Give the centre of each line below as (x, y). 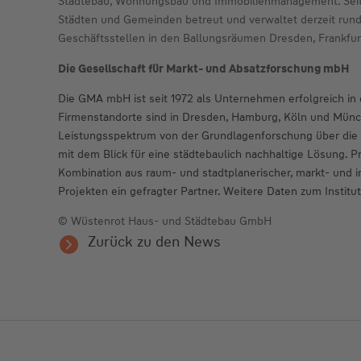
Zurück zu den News (154, 242)
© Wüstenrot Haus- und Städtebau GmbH (165, 221)
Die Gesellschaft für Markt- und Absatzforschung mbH (204, 68)
